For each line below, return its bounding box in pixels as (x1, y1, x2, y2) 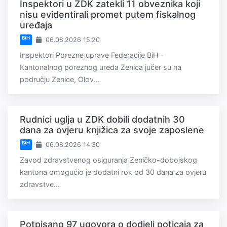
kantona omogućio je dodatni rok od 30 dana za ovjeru (20, 168, 206, 177)
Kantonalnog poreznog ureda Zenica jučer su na (20, 63, 181, 72)
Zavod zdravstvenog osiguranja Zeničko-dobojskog (20, 156, 197, 165)
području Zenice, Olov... (20, 75, 100, 84)
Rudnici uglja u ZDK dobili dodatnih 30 (20, 114, 185, 125)
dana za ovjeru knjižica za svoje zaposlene (20, 125, 204, 136)
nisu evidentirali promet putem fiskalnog (20, 9, 196, 20)
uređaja (20, 20, 52, 31)
